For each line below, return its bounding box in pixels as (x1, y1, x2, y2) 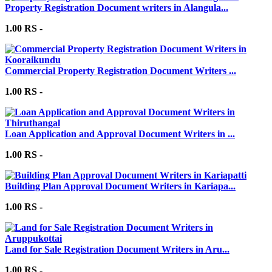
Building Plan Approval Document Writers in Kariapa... (5, 180, 236, 191)
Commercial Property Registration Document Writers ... (5, 65, 236, 76)
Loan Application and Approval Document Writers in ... (5, 128, 235, 139)
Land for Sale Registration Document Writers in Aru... (5, 243, 229, 254)
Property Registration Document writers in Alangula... (5, 2, 228, 13)
